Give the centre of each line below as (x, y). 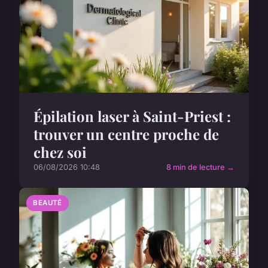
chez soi (60, 152)
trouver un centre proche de (126, 134)
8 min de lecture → (200, 167)
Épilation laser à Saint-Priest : (132, 116)
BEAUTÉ (48, 203)
